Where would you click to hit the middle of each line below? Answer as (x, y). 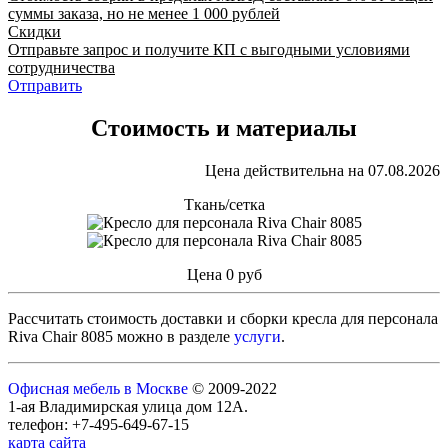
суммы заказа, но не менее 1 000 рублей (144, 14)
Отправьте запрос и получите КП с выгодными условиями (209, 50)
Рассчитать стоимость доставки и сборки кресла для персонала (223, 319)
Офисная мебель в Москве (98, 389)
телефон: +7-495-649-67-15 (98, 425)
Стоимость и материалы (224, 128)
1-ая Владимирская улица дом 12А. (128, 407)
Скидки (34, 32)
